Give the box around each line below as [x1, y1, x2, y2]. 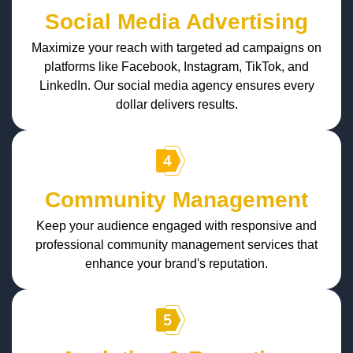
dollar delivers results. [115, 98, 238, 112]
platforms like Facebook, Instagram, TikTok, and [44, 60, 309, 74]
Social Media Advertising [45, 9, 308, 35]
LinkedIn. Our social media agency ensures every [39, 79, 314, 93]
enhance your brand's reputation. [85, 256, 268, 270]
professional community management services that [35, 237, 318, 251]
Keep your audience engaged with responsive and [36, 218, 317, 232]
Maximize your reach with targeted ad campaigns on [32, 41, 321, 55]
